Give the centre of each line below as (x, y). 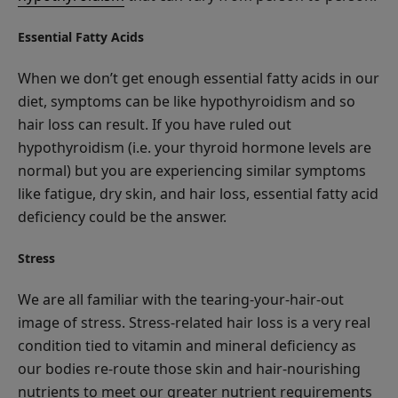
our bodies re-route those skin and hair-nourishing (189, 368)
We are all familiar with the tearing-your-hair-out (181, 299)
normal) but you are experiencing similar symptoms (192, 170)
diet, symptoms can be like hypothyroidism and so (187, 101)
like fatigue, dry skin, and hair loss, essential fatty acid (198, 193)
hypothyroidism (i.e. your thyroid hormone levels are (195, 147)
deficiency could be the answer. (122, 216)
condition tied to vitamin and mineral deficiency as (187, 345)
